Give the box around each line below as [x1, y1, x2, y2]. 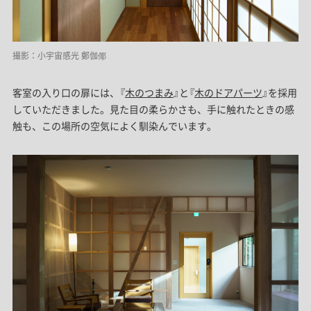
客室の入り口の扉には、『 [12, 85, 125, 99]
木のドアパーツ [194, 85, 262, 99]
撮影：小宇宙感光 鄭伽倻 [12, 49, 106, 62]
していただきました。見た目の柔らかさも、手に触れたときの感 [12, 101, 294, 116]
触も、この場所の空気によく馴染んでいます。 [12, 118, 217, 133]
